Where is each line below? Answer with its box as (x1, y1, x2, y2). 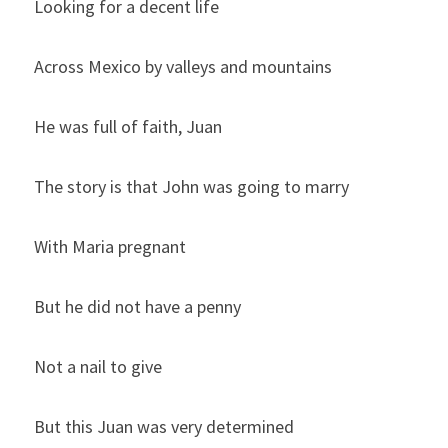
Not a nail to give (34, 355, 162, 379)
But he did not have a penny (34, 295, 241, 319)
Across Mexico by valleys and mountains (34, 55, 332, 79)
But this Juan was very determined (34, 415, 294, 439)
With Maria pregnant (34, 235, 186, 259)
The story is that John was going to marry (34, 175, 349, 199)
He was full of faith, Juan (34, 115, 222, 139)
